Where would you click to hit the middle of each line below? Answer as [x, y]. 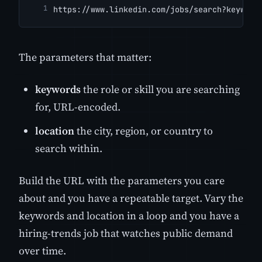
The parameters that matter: [85, 57]
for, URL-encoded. [78, 106]
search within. [69, 148]
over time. [42, 250]
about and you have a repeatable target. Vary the [131, 198]
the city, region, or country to [144, 130]
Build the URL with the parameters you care [122, 180]
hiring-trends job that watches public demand [126, 233]
